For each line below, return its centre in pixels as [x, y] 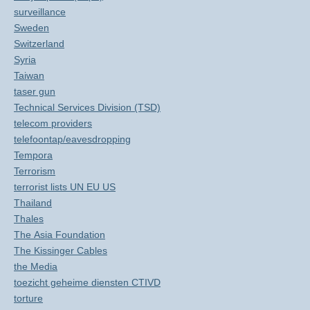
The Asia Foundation [60, 235]
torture [28, 298]
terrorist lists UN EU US [65, 187]
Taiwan [29, 75]
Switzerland [39, 44]
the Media [36, 266]
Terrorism [35, 171]
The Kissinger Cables [61, 250]
